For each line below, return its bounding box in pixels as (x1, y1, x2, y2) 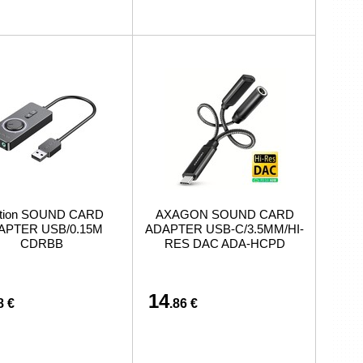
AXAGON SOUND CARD (155, 207, 294, 221)
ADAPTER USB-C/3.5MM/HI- (145, 222, 304, 236)
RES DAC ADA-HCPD (164, 237, 285, 250)
